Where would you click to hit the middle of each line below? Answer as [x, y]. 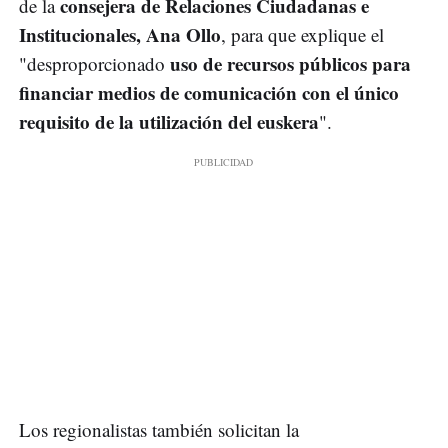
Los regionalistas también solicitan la [159, 430]
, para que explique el [302, 35]
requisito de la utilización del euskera [169, 122]
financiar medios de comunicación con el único [209, 93]
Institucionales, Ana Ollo [120, 35]
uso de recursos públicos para [288, 64]
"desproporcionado [92, 64]
